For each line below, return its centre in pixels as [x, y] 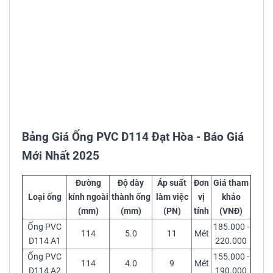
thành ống [131, 197]
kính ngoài [88, 197]
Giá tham [231, 183]
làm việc [172, 197]
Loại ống [44, 197]
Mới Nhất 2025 [61, 156]
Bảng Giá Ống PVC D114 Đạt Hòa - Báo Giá [133, 137]
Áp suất [172, 183]
